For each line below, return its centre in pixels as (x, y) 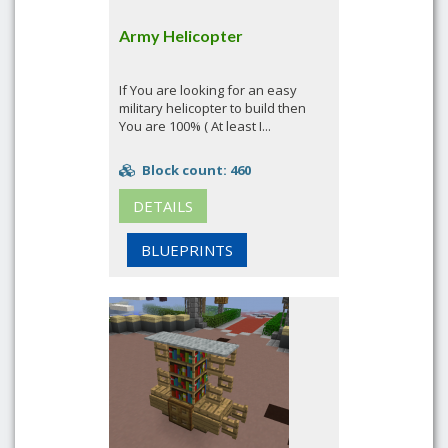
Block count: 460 (195, 170)
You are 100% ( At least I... (195, 126)
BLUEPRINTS (187, 250)
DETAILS (163, 206)
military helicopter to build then (212, 108)
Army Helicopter (181, 35)
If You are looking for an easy (208, 90)
